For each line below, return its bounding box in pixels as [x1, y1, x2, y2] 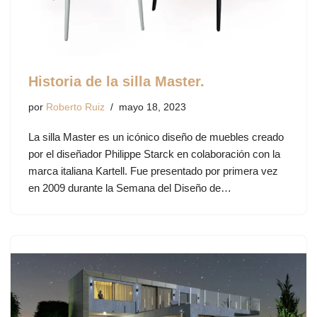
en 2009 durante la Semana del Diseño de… [28, 181, 234, 194]
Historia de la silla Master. [28, 73, 204, 89]
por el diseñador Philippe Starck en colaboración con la [28, 147, 280, 160]
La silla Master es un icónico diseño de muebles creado [28, 130, 284, 143]
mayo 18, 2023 [119, 101, 186, 113]
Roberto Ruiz [46, 101, 105, 113]
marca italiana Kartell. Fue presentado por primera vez [28, 164, 278, 177]
